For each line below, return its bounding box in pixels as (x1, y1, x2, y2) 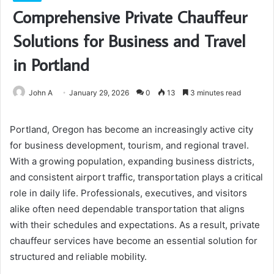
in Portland (13, 53, 89, 76)
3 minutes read (188, 87, 241, 97)
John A (29, 87, 53, 97)
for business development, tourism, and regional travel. (10, 139, 249, 151)
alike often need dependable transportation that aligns (10, 202, 245, 215)
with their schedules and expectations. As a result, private (10, 218, 260, 231)
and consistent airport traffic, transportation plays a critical (10, 171, 263, 183)
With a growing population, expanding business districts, (10, 155, 254, 167)
